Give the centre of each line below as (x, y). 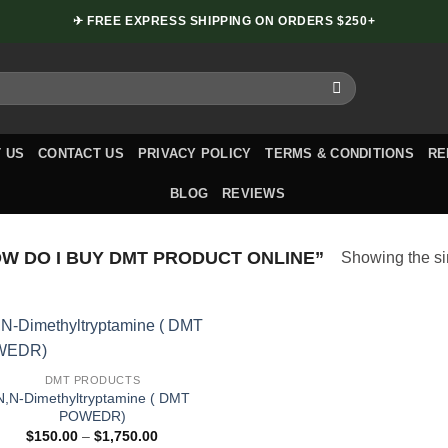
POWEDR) (92, 415)
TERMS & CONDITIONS (339, 153)
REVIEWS (253, 193)
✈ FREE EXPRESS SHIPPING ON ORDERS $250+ (224, 21)
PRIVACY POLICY (194, 153)
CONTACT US (81, 153)
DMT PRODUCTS (92, 380)
